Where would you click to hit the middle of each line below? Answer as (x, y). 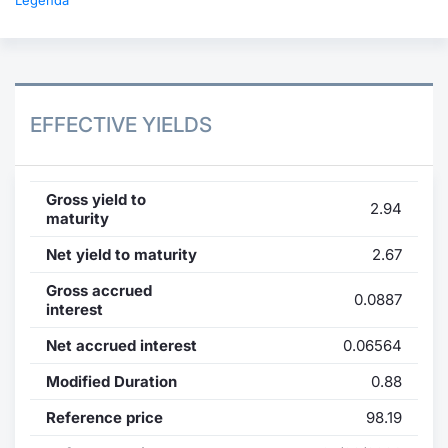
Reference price (104, 417)
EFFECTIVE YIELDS (121, 124)
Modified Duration (111, 381)
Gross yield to (96, 199)
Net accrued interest (121, 345)
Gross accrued (99, 290)
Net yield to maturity (121, 254)
